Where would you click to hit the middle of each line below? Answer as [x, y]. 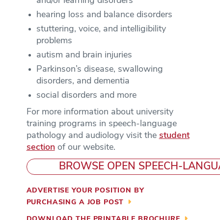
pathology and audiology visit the [93, 136]
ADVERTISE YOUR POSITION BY [85, 191]
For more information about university [100, 112]
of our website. [85, 147]
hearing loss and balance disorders [104, 15]
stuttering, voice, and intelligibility [101, 29]
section [41, 147]
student [174, 136]
